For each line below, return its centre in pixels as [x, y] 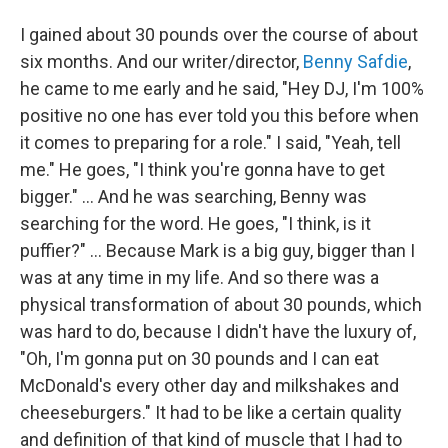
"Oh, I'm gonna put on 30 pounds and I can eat [199, 358]
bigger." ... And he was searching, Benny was [193, 196]
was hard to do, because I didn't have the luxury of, [218, 331]
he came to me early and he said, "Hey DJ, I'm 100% [222, 88]
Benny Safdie [355, 61]
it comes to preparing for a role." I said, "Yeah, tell [210, 142]
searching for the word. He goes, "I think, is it [195, 223]
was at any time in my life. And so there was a [199, 277]
